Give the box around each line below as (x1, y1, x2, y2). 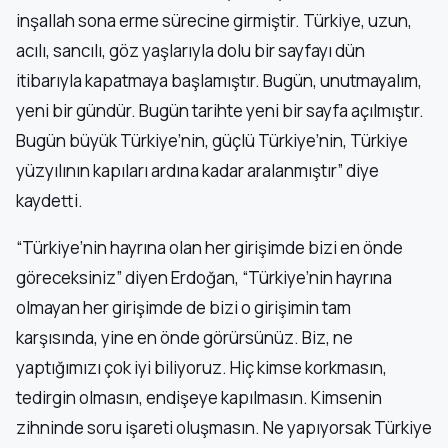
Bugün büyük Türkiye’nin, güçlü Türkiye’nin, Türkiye (16, 129, 408, 153)
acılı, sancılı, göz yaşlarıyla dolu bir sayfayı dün (16, 39, 365, 63)
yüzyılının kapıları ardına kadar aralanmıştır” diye (16, 159, 379, 183)
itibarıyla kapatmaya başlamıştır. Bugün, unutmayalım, (16, 69, 422, 93)
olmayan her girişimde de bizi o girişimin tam (16, 296, 351, 320)
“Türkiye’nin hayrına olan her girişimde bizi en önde (16, 236, 403, 260)
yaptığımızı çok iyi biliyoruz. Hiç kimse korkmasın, (16, 356, 387, 380)
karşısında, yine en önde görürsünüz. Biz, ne (16, 326, 353, 350)
